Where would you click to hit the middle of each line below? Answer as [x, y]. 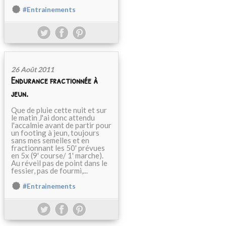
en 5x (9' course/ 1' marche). [57, 155]
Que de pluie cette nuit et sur [59, 110]
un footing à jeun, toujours [55, 133]
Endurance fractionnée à [54, 80]
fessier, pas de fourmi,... [49, 171]
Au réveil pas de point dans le [59, 163]
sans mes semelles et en [50, 140]
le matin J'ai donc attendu [53, 118]
